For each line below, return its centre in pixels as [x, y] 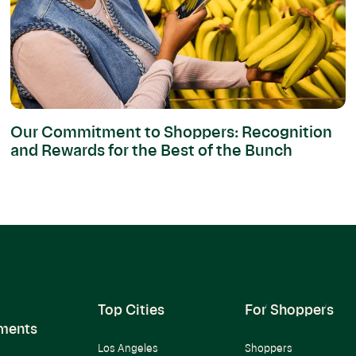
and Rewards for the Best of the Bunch [152, 152]
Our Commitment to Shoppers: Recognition [172, 134]
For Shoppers [290, 311]
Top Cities [131, 311]
